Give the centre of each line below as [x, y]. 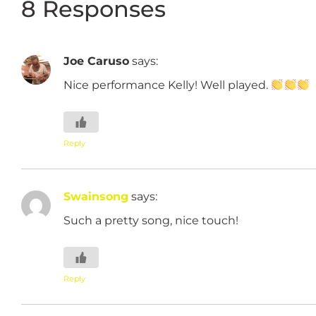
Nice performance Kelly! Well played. [167, 85]
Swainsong [96, 196]
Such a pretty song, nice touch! [151, 220]
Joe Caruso [96, 61]
